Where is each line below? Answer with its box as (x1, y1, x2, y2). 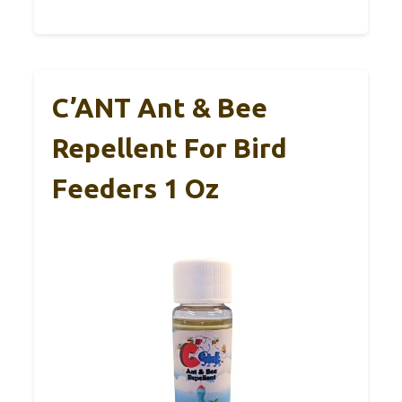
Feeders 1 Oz (52, 172, 219, 204)
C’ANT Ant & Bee (52, 92, 267, 123)
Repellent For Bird (52, 132, 287, 163)
